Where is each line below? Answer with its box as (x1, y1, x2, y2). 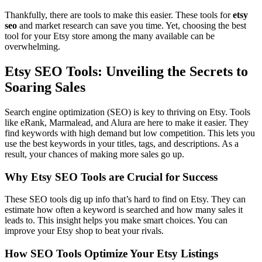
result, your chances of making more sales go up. (5, 149, 184, 159)
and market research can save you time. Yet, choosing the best (17, 20, 246, 30)
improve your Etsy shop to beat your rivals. (5, 226, 164, 236)
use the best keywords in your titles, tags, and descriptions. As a (5, 138, 239, 149)
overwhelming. (5, 42, 60, 51)
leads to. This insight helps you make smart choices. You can (5, 215, 227, 226)
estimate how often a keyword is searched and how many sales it (5, 205, 243, 215)
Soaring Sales (5, 79, 85, 95)
